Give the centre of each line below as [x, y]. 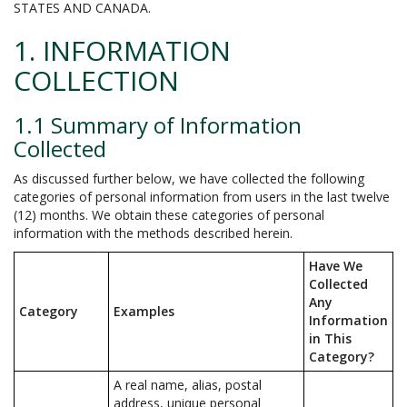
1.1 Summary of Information [158, 125]
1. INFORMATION [122, 50]
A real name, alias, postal [188, 385]
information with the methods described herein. [153, 233]
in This [330, 338]
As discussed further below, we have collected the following [189, 179]
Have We [336, 266]
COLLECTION [96, 80]
